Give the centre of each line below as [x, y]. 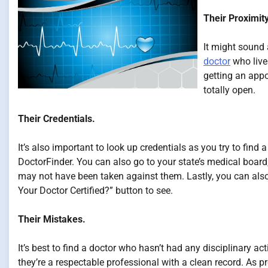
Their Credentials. [57, 119]
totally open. [229, 90]
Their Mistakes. [52, 219]
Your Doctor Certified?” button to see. [95, 191]
